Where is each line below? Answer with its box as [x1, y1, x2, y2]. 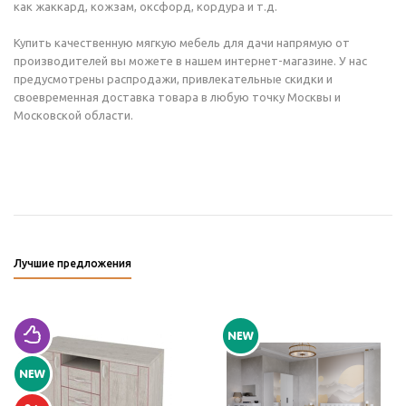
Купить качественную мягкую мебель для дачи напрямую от [14, 36, 350, 49]
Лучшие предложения [14, 257, 131, 269]
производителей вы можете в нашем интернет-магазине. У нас [14, 54, 367, 67]
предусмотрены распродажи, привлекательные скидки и [14, 72, 333, 85]
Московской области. [14, 109, 136, 121]
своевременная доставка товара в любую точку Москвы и [14, 91, 341, 103]
